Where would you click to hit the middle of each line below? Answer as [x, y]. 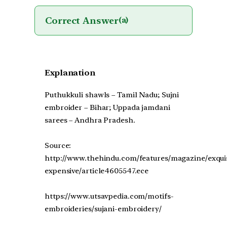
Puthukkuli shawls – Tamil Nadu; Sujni [112, 94]
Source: [58, 145]
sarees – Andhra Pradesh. [90, 120]
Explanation [70, 73]
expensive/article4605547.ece [97, 171]
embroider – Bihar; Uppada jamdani [107, 107]
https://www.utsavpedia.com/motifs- [109, 196]
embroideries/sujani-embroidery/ [103, 209]
